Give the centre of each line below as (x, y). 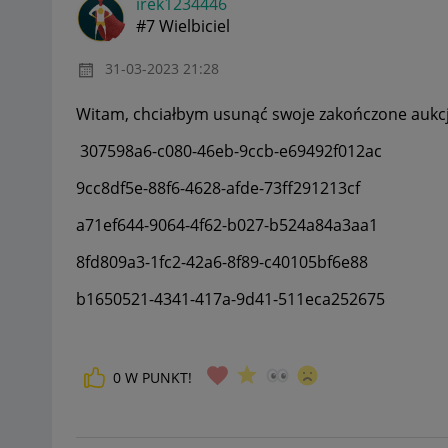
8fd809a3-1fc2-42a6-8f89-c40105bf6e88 (222, 261)
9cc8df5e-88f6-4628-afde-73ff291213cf (218, 187)
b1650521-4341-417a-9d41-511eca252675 (230, 298)
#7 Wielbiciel (183, 26)
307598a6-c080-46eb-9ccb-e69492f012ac (229, 150)
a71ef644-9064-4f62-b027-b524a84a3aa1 (227, 224)
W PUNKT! (158, 377)
